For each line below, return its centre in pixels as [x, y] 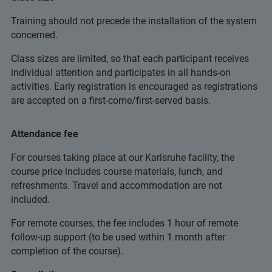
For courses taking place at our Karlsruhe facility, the [123, 158]
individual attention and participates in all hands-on [121, 73]
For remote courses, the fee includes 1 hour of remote [124, 223]
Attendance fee [45, 134]
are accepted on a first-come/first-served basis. [111, 100]
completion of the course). [67, 251]
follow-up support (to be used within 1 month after [118, 237]
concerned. [34, 35]
